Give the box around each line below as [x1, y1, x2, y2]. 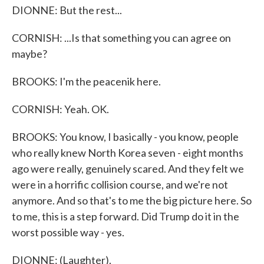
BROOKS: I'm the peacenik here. [12, 75, 161, 88]
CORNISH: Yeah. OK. [12, 103, 109, 115]
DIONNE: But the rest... [12, 4, 122, 16]
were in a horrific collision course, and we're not [12, 178, 228, 191]
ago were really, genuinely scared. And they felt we [12, 162, 244, 175]
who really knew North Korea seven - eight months [12, 146, 243, 159]
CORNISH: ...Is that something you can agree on [12, 31, 231, 44]
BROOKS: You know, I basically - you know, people [12, 130, 239, 143]
